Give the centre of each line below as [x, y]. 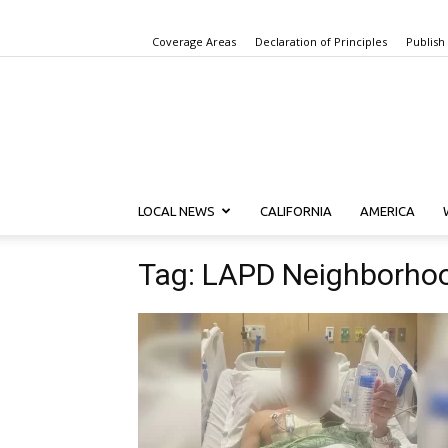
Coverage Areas [194, 41]
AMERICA [387, 211]
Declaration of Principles [321, 41]
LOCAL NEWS [176, 211]
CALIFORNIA [296, 211]
